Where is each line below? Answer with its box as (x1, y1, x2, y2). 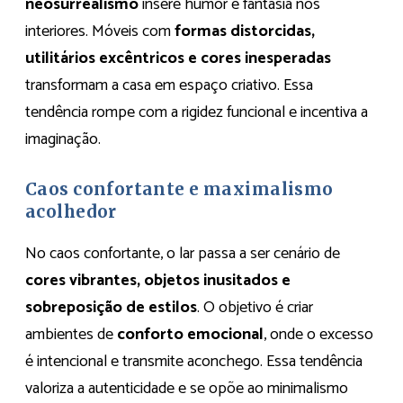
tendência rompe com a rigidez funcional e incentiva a (25, 98, 368, 126)
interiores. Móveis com (25, 17, 175, 45)
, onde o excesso (264, 320, 373, 348)
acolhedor (25, 201, 117, 222)
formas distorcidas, (175, 17, 315, 45)
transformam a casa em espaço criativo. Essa (25, 71, 313, 99)
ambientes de (25, 320, 117, 348)
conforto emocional (117, 320, 264, 348)
